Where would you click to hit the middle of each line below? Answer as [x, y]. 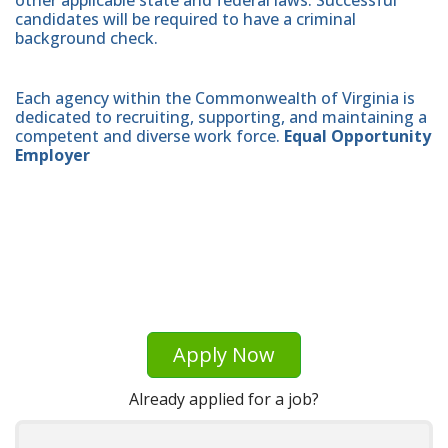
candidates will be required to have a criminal [185, 18]
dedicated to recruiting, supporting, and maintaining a [221, 117]
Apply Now [224, 355]
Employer [52, 155]
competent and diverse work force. [149, 136]
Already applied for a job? [224, 398]
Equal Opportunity [357, 136]
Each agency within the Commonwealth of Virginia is [215, 98]
